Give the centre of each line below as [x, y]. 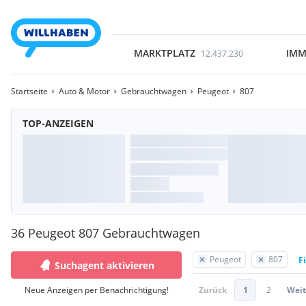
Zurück [213, 290]
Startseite [29, 91]
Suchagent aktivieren [105, 265]
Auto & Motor [84, 91]
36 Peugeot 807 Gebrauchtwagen [106, 233]
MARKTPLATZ [164, 53]
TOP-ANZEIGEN [58, 123]
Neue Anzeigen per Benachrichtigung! [96, 290]
